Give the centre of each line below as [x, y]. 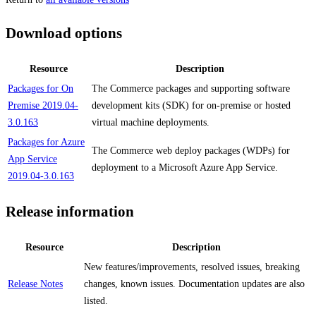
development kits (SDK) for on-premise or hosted [191, 105]
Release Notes [35, 284]
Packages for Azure [46, 142]
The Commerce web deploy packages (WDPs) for [191, 150]
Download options [64, 34]
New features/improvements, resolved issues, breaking [192, 267]
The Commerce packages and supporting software [191, 88]
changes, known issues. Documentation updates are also [194, 284]
